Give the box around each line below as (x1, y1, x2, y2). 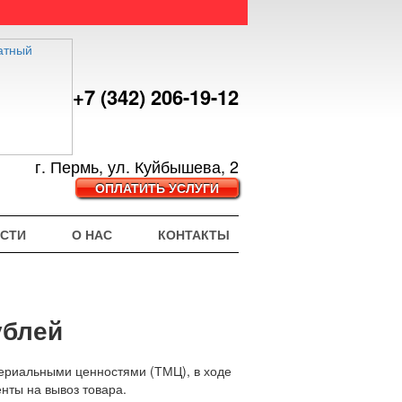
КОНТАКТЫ (158, 225, 230, 243)
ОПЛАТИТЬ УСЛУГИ (95, 179, 219, 197)
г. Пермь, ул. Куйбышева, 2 (35, 154, 239, 178)
